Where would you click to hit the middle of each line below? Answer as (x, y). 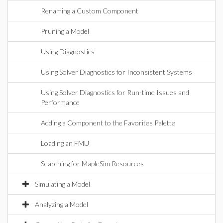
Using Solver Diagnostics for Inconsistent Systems (116, 72)
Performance (60, 102)
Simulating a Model (62, 184)
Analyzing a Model (61, 204)
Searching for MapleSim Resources (92, 164)
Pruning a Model (65, 31)
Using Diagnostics (68, 52)
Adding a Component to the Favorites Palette (108, 123)
